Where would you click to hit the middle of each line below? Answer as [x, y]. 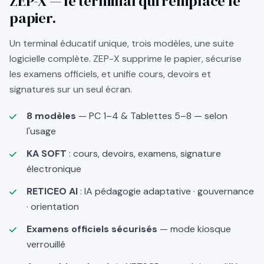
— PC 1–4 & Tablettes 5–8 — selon [151, 116]
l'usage [41, 131]
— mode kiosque [194, 229]
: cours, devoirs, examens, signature [143, 154]
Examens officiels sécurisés [92, 229]
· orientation [52, 207]
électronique [54, 169]
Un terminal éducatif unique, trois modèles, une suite [122, 43]
